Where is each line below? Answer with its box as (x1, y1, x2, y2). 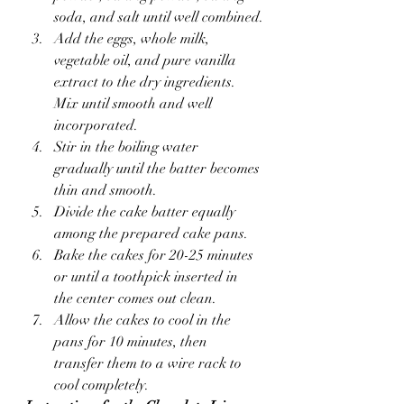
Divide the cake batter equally (54, 203, 239, 221)
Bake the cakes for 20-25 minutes (54, 246, 257, 264)
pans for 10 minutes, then (54, 333, 211, 351)
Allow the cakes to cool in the (54, 311, 234, 329)
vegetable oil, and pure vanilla (54, 51, 240, 69)
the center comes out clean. (54, 289, 216, 308)
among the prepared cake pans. (54, 225, 248, 243)
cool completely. (54, 376, 149, 394)
